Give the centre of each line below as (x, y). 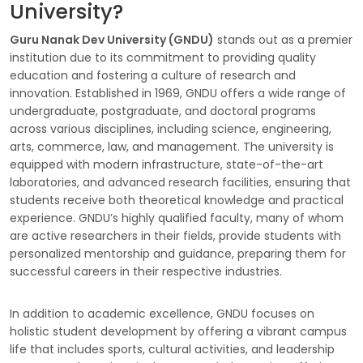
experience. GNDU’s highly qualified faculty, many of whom (177, 218)
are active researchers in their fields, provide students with (175, 236)
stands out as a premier (283, 40)
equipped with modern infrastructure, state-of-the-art (167, 164)
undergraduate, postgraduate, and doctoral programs (163, 111)
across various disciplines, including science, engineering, (171, 129)
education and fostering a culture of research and (153, 75)
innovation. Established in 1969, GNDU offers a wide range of (178, 93)
